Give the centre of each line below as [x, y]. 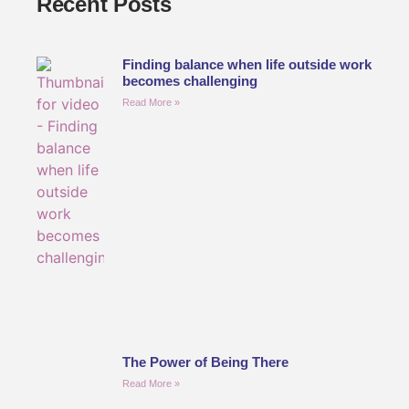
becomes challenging [189, 81]
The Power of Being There [205, 362]
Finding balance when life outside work [246, 64]
